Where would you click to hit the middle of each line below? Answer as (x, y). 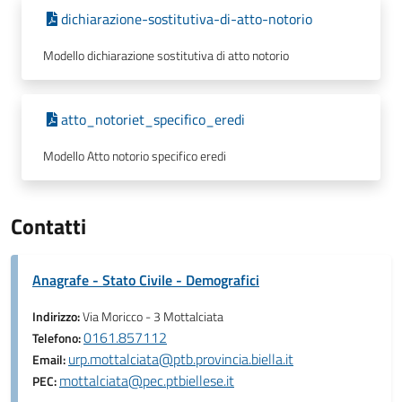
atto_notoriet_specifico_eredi (153, 119)
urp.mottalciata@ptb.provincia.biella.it (181, 359)
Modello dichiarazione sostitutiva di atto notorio (166, 56)
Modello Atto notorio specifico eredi (135, 156)
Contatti (48, 226)
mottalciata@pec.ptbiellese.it (147, 380)
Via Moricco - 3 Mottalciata (153, 317)
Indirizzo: (57, 317)
